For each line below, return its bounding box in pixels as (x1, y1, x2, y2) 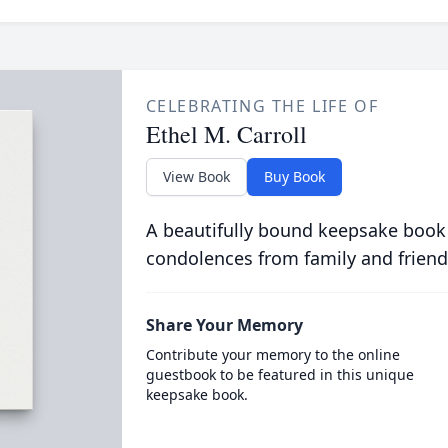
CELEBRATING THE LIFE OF (145, 95, 379, 117)
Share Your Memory (145, 314, 303, 336)
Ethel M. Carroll (145, 118, 307, 150)
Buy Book (263, 167, 325, 186)
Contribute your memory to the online (145, 345, 400, 364)
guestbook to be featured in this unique (145, 365, 414, 384)
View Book (162, 167, 230, 186)
